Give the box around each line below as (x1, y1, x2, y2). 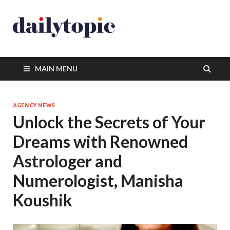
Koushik (13, 190, 72, 210)
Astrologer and (13, 151, 122, 171)
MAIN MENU (35, 64, 78, 73)
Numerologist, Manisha (13, 170, 183, 190)
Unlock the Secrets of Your (13, 112, 205, 132)
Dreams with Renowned (13, 131, 188, 151)
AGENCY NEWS (13, 102, 55, 108)
